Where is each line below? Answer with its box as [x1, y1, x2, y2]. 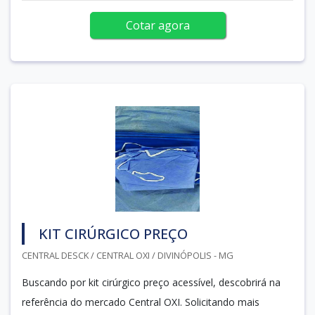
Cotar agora [125, 17, 190, 33]
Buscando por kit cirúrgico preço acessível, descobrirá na [22, 275, 281, 289]
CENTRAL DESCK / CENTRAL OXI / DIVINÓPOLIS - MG [22, 248, 233, 262]
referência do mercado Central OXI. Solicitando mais [22, 295, 259, 309]
